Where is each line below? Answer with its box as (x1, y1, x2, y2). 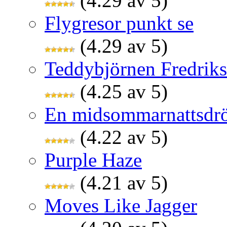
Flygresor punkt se (45, 12, 194, 34)
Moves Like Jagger (45, 195, 197, 217)
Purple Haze (45, 149, 142, 171)
